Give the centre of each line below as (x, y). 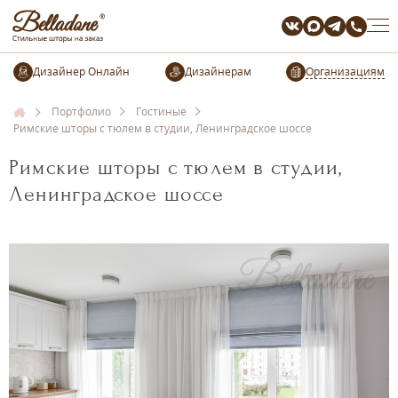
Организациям (345, 71)
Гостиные (161, 111)
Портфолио (81, 111)
